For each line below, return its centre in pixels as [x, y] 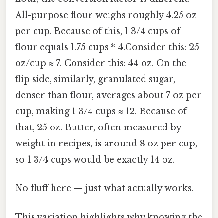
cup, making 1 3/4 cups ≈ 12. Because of [101, 111]
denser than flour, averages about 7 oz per [108, 95]
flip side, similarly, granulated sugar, [95, 79]
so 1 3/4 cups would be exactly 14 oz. [95, 159]
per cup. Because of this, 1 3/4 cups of [98, 31]
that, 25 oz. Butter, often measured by [98, 127]
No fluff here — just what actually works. [104, 189]
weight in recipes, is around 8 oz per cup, [106, 143]
